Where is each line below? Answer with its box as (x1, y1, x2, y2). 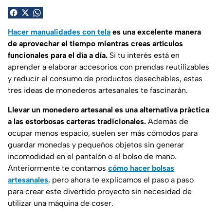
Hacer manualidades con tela (8, 27, 110, 36)
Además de (146, 116, 188, 126)
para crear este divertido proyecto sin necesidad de (8, 186, 192, 196)
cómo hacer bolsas (108, 163, 174, 173)
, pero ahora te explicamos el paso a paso (48, 175, 194, 184)
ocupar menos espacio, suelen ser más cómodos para (8, 128, 198, 138)
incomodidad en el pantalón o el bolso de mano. (8, 151, 177, 161)
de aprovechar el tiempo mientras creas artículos (8, 38, 183, 48)
